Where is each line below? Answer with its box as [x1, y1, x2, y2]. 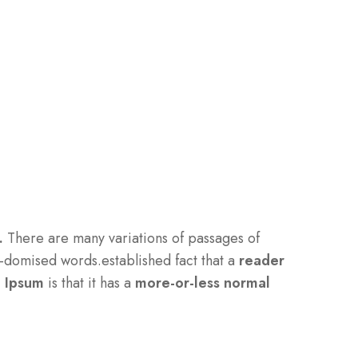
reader [239, 250, 284, 272]
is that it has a [44, 272, 135, 294]
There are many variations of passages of [3, 228, 260, 249]
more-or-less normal [135, 272, 270, 294]
